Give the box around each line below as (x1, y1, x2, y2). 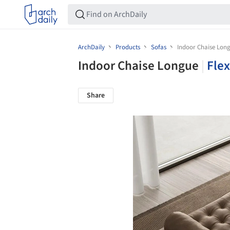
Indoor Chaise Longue (78, 56, 201, 75)
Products (116, 43, 140, 52)
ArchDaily (78, 43, 106, 52)
